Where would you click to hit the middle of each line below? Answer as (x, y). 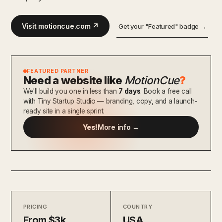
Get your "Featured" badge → (163, 26)
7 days (130, 91)
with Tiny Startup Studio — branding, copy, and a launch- (111, 101)
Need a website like (74, 80)
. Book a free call (166, 91)
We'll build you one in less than (71, 91)
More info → (118, 127)
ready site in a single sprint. (64, 111)
